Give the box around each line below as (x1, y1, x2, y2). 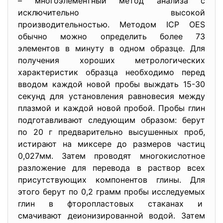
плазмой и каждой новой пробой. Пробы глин (18, 103, 205, 113)
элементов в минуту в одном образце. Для (18, 43, 205, 53)
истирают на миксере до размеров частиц (18, 139, 205, 149)
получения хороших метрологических (18, 55, 205, 65)
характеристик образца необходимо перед (18, 67, 205, 77)
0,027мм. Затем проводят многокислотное (18, 151, 205, 161)
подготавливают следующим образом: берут (18, 115, 205, 125)
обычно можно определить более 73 (18, 31, 205, 41)
